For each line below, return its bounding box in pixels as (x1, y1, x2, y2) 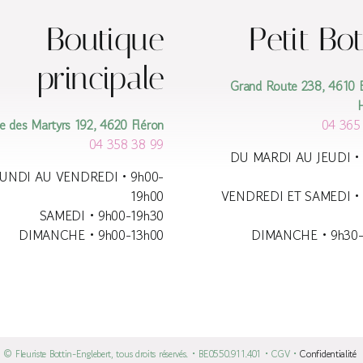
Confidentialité (300, 347, 360, 361)
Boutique (45, 20, 164, 59)
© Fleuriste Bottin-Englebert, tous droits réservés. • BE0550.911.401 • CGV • (3, 347, 301, 361)
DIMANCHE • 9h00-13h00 (19, 225, 164, 246)
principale (36, 59, 164, 98)
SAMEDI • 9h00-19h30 (39, 206, 164, 226)
